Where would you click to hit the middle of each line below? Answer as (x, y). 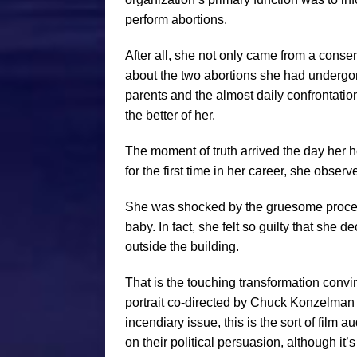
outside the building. (182, 246)
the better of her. (170, 115)
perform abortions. (176, 19)
